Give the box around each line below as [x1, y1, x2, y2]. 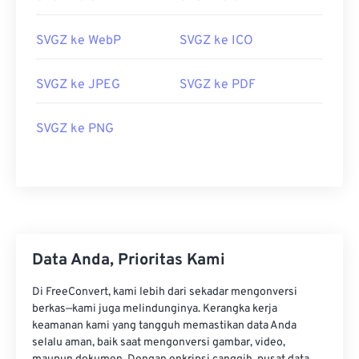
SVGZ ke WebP [36, 33, 121, 49]
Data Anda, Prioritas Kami [32, 250, 225, 271]
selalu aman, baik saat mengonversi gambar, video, [32, 336, 285, 349]
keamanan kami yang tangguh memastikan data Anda [32, 319, 296, 333]
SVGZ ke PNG [36, 121, 114, 137]
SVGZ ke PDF [179, 77, 256, 93]
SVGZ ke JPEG [36, 77, 120, 93]
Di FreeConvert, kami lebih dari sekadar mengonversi [32, 285, 297, 299]
